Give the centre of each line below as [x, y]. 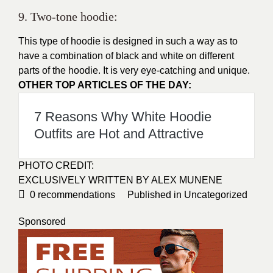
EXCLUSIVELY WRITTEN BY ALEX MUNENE [120, 180]
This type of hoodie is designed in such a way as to [128, 41]
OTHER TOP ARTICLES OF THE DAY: [105, 85]
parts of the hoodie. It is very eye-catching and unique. [134, 70]
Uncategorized [216, 195]
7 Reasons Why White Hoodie [123, 117]
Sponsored [42, 222]
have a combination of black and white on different [126, 56]
